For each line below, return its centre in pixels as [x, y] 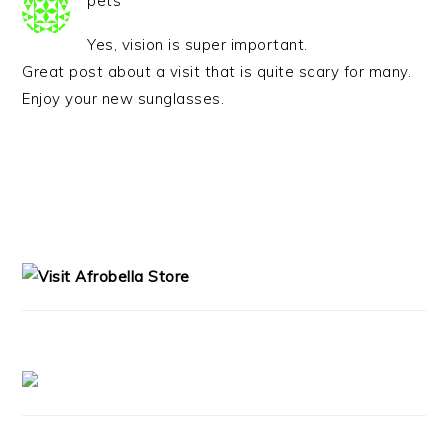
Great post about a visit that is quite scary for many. [217, 71]
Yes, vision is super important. [197, 44]
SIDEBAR [71, 251]
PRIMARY [73, 227]
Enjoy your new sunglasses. [123, 98]
